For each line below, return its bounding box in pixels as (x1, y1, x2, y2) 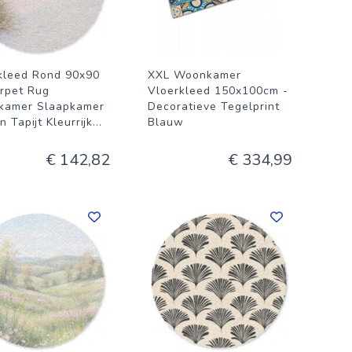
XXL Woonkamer (148, 68, 241, 82)
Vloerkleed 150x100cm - (148, 83, 288, 98)
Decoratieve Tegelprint (148, 99, 280, 114)
